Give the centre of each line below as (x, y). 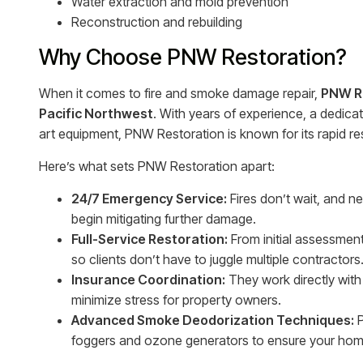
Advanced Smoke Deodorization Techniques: (213, 320)
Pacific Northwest (96, 113)
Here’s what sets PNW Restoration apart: (157, 166)
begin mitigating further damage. (164, 219)
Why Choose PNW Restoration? (193, 57)
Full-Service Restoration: (149, 239)
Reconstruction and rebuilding (157, 22)
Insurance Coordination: (148, 280)
